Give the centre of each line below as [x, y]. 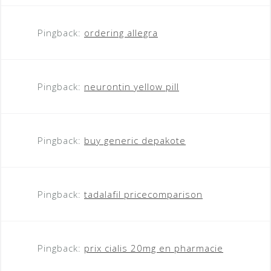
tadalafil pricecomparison [143, 194]
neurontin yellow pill [132, 86]
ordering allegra [121, 32]
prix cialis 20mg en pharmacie [154, 248]
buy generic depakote [135, 140]
